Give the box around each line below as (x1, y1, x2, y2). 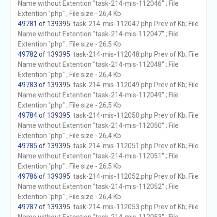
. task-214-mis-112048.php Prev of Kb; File (70, 50, 199, 58)
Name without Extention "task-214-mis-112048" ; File (17, 61, 179, 68)
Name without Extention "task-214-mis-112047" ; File (17, 30, 179, 38)
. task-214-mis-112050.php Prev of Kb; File (70, 111, 199, 119)
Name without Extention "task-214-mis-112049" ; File (17, 91, 179, 99)
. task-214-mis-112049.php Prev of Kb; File (70, 81, 199, 89)
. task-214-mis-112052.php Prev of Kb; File (70, 172, 199, 180)
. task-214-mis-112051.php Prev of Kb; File (70, 142, 199, 150)
